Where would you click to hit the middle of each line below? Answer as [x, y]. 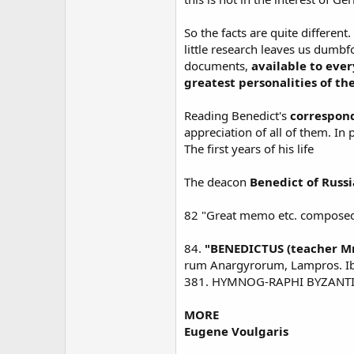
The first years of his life [249, 149]
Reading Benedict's [237, 115]
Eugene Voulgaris [236, 331]
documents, [218, 66]
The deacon [215, 182]
